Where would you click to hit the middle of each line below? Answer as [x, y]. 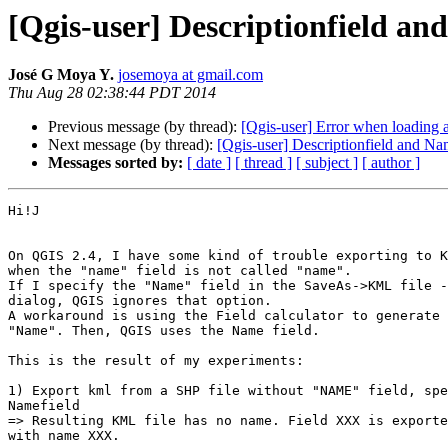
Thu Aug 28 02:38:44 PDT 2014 [112, 93]
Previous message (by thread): [144, 127]
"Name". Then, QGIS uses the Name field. [164, 331]
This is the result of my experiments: [156, 361]
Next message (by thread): [132, 145]
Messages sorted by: [115, 163]
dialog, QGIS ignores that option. [140, 301]
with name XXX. [64, 436]
